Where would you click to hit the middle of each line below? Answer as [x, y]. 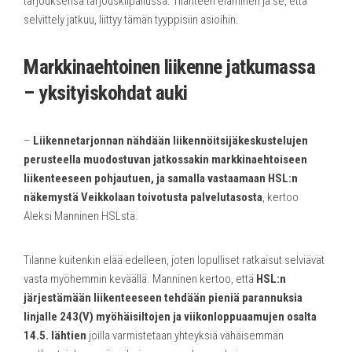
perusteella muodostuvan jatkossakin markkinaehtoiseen [165, 159]
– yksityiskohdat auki [106, 92]
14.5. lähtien [55, 335]
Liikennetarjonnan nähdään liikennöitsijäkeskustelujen [170, 140]
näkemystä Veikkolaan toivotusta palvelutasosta [143, 197]
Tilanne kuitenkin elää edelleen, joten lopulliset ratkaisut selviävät [174, 260]
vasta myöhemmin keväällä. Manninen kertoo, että [140, 279]
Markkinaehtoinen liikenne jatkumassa [169, 66]
